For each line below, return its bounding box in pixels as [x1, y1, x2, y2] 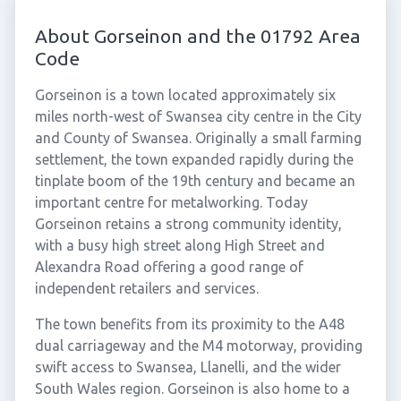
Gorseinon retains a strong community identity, [34, 216, 342, 232]
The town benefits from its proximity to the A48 [34, 316, 345, 332]
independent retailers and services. [34, 280, 259, 296]
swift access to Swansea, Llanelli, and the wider [34, 359, 341, 375]
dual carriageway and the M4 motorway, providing [34, 337, 363, 354]
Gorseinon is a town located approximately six [34, 87, 336, 103]
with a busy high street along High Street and [34, 237, 325, 253]
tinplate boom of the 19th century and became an [34, 173, 355, 189]
